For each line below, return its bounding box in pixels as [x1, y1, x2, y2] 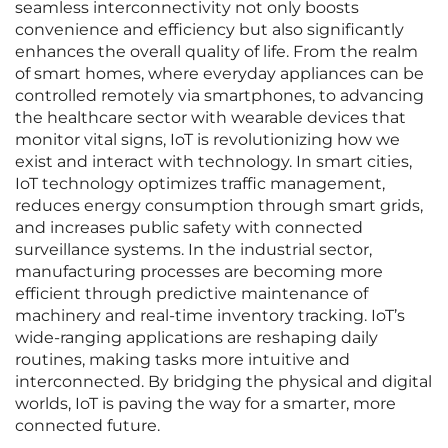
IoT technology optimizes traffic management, [15, 174, 385, 194]
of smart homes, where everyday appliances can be [15, 64, 424, 84]
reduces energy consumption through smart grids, [15, 196, 423, 216]
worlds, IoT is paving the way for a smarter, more [15, 394, 396, 414]
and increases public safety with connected [15, 218, 363, 238]
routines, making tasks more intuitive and [15, 350, 350, 370]
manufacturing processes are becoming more [15, 262, 383, 282]
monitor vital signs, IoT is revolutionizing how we [15, 130, 400, 150]
